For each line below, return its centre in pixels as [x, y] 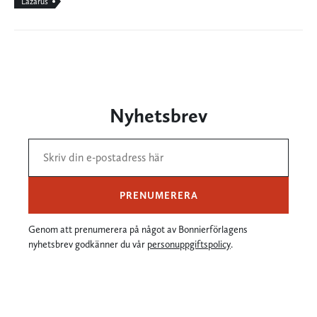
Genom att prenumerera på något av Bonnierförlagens [138, 229]
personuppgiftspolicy [189, 244]
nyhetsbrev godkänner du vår [88, 244]
